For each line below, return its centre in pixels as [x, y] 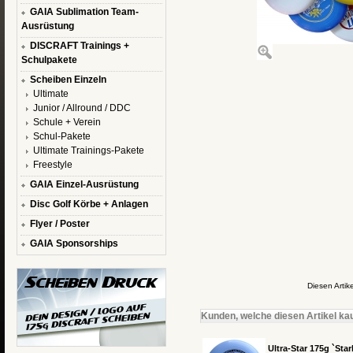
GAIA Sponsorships [74, 243]
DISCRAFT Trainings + [79, 46]
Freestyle [52, 165]
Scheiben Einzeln [68, 80]
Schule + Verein [67, 122]
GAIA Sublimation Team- [84, 12]
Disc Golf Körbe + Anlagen [89, 204]
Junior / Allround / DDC [82, 108]
